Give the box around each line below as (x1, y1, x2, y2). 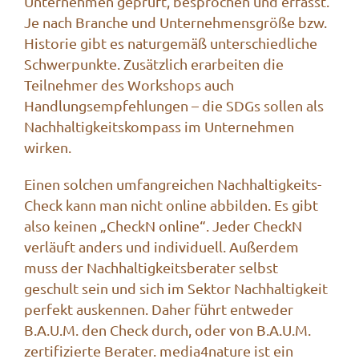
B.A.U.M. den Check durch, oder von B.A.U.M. (24, 321, 311, 338)
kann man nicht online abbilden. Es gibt (63, 196, 318, 213)
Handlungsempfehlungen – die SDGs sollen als (24, 96, 324, 114)
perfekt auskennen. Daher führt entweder (24, 300, 293, 317)
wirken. (24, 138, 71, 155)
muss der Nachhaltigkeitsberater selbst (24, 258, 278, 276)
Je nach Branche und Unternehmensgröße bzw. (24, 13, 327, 30)
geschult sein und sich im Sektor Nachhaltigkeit (24, 279, 328, 296)
